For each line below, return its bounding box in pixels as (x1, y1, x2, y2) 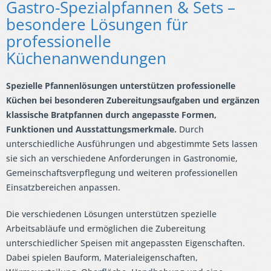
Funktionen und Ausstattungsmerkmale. (6, 123, 177, 135)
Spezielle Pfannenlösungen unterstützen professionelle (6, 80, 235, 92)
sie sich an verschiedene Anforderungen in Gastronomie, (6, 152, 238, 165)
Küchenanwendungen (6, 47, 166, 70)
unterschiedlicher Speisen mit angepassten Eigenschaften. (6, 237, 245, 249)
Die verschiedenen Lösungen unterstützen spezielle (6, 208, 217, 220)
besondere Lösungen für (6, 13, 188, 36)
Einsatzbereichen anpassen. (6, 181, 120, 194)
